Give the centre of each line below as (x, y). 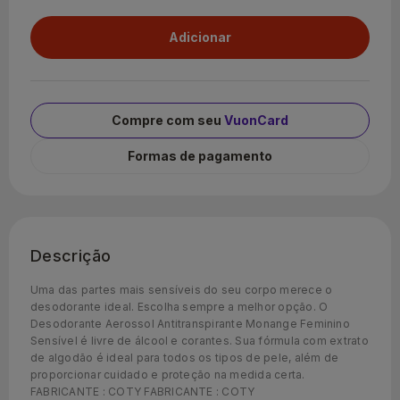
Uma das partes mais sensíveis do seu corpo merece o (182, 289)
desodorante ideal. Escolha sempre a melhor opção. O (179, 306)
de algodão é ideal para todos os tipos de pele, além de (185, 357)
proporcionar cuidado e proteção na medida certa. (168, 374)
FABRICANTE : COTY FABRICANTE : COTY (143, 391)
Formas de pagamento (200, 155)
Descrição (71, 255)
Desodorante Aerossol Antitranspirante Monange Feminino (190, 323)
